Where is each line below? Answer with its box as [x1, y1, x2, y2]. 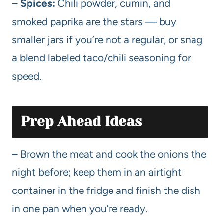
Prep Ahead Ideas [21, 113, 142, 130]
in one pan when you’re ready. [12, 202, 147, 215]
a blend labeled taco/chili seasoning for [12, 51, 191, 64]
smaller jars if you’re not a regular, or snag [12, 33, 202, 46]
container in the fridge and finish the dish [12, 184, 200, 196]
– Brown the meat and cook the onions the [12, 147, 206, 160]
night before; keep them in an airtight [12, 165, 182, 178]
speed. [12, 69, 41, 82]
